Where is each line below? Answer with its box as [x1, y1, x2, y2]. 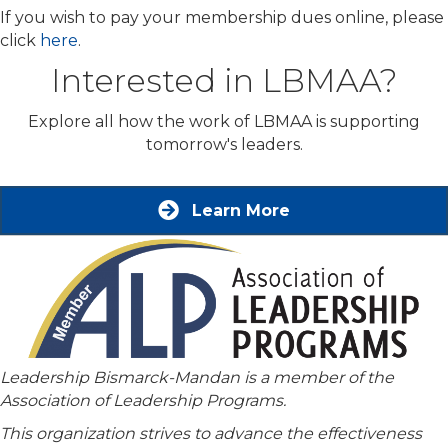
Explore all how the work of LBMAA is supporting [28, 112, 420, 132]
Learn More [192, 201, 290, 221]
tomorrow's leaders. [145, 135, 303, 155]
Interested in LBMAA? [50, 61, 398, 101]
